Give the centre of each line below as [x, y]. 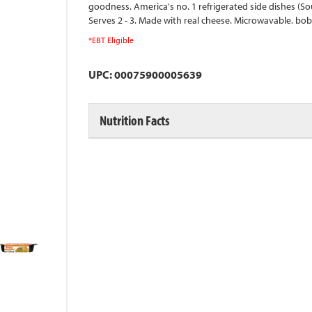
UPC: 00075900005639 [145, 75]
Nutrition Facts [134, 120]
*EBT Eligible [111, 40]
